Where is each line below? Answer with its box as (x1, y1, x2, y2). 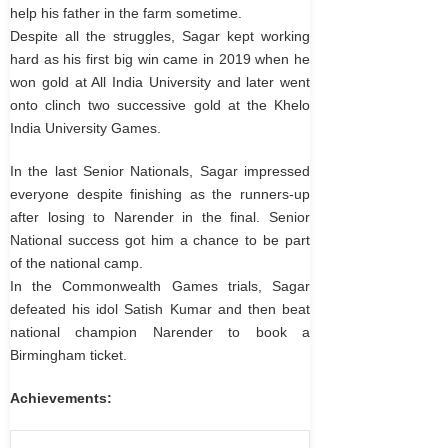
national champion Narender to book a (10, 324, 310, 340)
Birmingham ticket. (10, 347, 127, 363)
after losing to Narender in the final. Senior (10, 209, 310, 225)
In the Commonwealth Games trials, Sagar (10, 278, 310, 294)
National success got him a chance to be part (10, 232, 310, 248)
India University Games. (10, 120, 161, 136)
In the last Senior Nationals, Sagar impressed (10, 163, 310, 179)
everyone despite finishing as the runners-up (10, 186, 310, 202)
